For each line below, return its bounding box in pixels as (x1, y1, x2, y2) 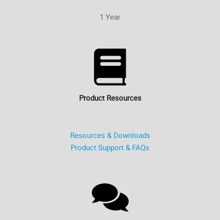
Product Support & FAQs (71, 142, 149, 152)
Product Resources (79, 92, 141, 103)
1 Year (100, 11, 120, 22)
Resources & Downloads (70, 130, 150, 140)
